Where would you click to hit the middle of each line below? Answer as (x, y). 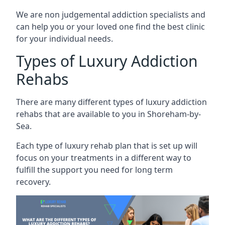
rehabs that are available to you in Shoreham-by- (108, 114)
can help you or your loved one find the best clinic (110, 26)
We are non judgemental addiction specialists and (111, 14)
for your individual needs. (65, 38)
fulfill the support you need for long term (94, 170)
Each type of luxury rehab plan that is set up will (107, 145)
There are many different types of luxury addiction (111, 102)
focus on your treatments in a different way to (104, 157)
